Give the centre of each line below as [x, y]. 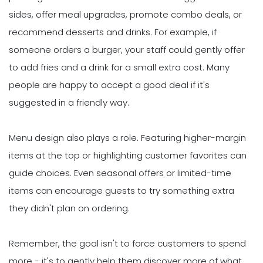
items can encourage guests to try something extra [122, 191]
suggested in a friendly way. [69, 103]
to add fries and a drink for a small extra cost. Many [119, 68]
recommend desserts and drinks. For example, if [113, 32]
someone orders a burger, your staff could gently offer [127, 50]
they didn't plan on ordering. [69, 208]
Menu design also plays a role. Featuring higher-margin [127, 138]
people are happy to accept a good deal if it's [109, 85]
